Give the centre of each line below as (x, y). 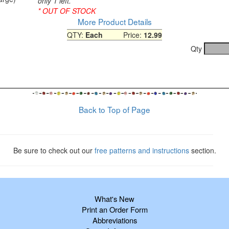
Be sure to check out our (54, 150)
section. (202, 150)
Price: (123, 35)
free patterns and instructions (142, 150)
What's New (114, 198)
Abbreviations (114, 220)
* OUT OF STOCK (68, 10)
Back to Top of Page (114, 109)
